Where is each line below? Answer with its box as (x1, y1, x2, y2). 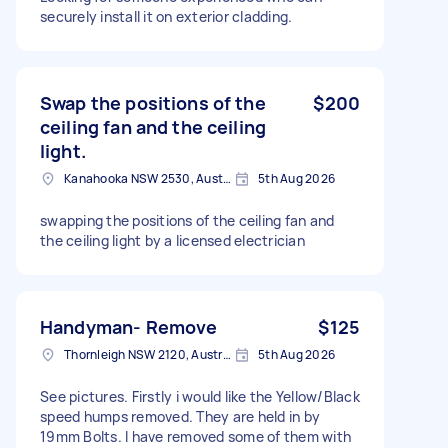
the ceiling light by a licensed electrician (40, 230, 305, 250)
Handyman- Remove (40, 314, 218, 339)
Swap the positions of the (40, 90, 266, 115)
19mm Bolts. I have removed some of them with (40, 426, 351, 446)
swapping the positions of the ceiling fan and (40, 210, 335, 230)
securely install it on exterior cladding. (40, 6, 293, 26)
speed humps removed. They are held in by (40, 406, 320, 426)
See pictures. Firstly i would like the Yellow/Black (40, 386, 360, 406)
